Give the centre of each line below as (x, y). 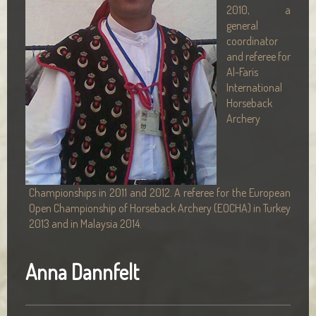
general (242, 25)
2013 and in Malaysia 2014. (85, 224)
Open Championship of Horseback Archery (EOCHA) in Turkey (160, 208)
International (254, 87)
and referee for (259, 56)
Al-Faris (242, 72)
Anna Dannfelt (82, 272)
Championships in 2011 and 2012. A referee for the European (160, 193)
